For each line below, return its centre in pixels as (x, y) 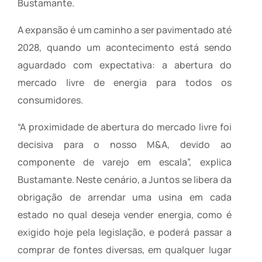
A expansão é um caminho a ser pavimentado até (125, 30)
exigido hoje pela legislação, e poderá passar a (125, 232)
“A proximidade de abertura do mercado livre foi (125, 127)
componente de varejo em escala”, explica (125, 162)
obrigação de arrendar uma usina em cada (125, 197)
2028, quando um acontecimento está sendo (125, 47)
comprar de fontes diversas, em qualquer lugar (125, 249)
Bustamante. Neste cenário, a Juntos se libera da (125, 179)
